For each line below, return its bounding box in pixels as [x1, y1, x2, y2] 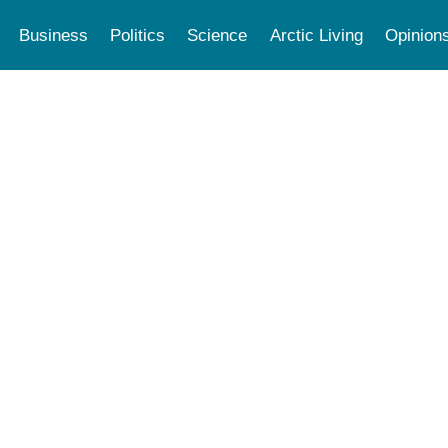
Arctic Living [269, 25, 363, 45]
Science [187, 25, 248, 45]
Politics [109, 25, 165, 45]
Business [18, 25, 88, 45]
